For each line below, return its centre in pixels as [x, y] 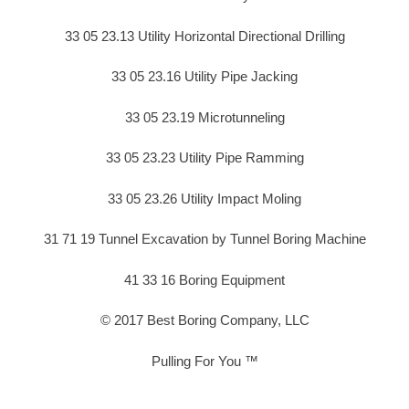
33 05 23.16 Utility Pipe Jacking [204, 77]
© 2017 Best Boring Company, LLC [204, 320]
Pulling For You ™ [204, 361]
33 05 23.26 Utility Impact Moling [204, 198]
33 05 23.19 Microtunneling [204, 117]
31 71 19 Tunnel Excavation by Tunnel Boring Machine [204, 239]
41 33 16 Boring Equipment [204, 279]
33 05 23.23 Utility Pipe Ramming [204, 158]
